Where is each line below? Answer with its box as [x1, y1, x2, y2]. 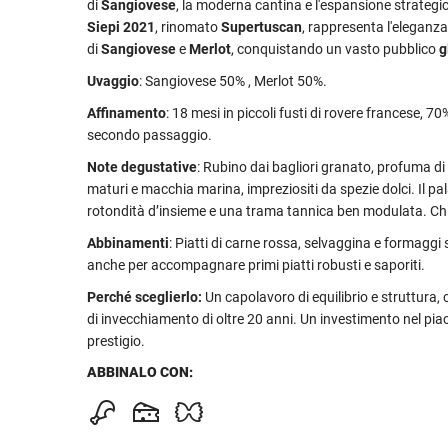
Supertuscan [221, 19, 302, 36]
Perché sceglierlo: [87, 289, 205, 306]
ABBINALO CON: [87, 364, 193, 381]
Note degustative [87, 159, 197, 176]
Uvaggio [87, 73, 139, 90]
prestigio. [87, 333, 145, 350]
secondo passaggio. [87, 127, 212, 144]
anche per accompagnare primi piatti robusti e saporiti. [87, 257, 428, 274]
